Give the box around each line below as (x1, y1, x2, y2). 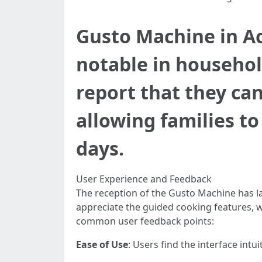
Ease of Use (76, 238, 128, 251)
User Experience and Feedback (76, 173, 212, 185)
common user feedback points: (76, 215, 214, 227)
